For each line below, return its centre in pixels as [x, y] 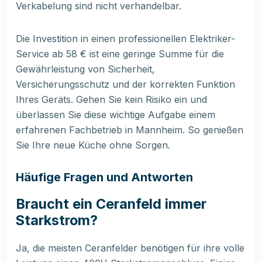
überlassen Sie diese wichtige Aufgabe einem [116, 115]
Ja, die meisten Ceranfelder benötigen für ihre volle [130, 248]
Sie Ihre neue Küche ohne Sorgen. [93, 145]
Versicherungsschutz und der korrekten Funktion [125, 85]
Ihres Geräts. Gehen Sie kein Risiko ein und [111, 100]
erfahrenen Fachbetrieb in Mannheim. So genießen [130, 130]
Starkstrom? [57, 220]
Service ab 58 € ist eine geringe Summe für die [120, 54]
